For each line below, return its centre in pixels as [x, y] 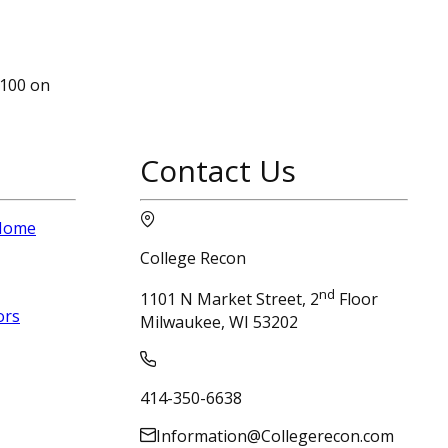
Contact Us [218, 171]
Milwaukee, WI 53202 [219, 321]
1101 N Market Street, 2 [229, 299]
